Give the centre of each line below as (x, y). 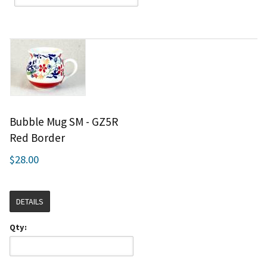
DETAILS (30, 201)
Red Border (37, 138)
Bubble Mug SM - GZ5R (64, 122)
